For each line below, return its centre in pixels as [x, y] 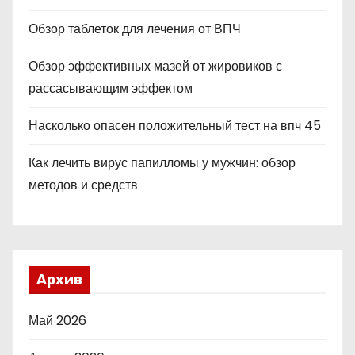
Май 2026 [57, 321]
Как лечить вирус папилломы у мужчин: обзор [162, 163]
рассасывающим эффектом [111, 88]
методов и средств [83, 185]
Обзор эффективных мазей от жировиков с [155, 66]
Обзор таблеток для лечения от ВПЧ [135, 29]
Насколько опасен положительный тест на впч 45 [175, 126]
